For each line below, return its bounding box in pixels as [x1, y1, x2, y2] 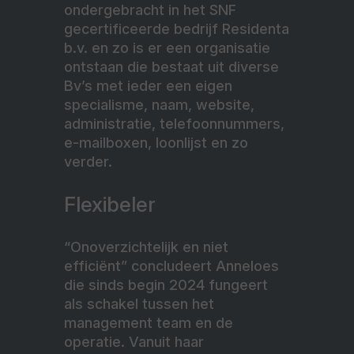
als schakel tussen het [64, 295, 214, 312]
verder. [64, 153, 112, 170]
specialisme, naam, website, [64, 96, 254, 113]
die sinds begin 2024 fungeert [64, 276, 268, 293]
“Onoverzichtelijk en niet [64, 238, 228, 255]
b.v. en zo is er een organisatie [64, 39, 270, 56]
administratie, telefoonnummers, [64, 115, 284, 132]
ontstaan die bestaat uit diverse [64, 58, 279, 75]
